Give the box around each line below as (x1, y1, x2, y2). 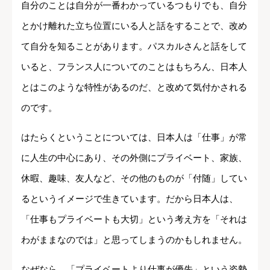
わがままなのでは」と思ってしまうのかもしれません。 (21, 234, 247, 245)
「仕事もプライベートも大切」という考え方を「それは (21, 213, 247, 224)
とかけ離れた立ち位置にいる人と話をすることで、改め (21, 20, 247, 31)
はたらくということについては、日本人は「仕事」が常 (21, 131, 247, 142)
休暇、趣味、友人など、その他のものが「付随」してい (21, 172, 247, 183)
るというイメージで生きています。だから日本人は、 (21, 193, 238, 204)
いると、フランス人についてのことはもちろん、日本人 (21, 61, 247, 72)
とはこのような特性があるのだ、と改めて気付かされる (21, 81, 247, 92)
